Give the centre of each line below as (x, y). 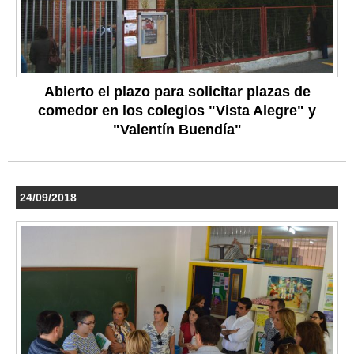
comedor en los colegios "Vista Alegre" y (177, 111)
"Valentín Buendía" (177, 130)
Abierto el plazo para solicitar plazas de (177, 92)
